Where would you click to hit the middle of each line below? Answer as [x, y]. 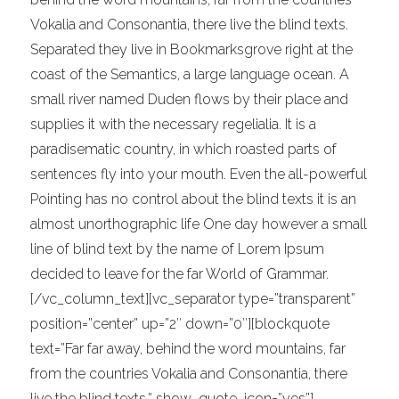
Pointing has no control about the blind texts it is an [194, 199]
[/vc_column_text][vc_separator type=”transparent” [193, 299]
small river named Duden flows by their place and [190, 99]
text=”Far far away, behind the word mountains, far [188, 349]
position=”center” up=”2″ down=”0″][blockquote [180, 324]
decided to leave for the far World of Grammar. [180, 274]
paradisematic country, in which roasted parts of [184, 149]
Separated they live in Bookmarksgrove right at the [192, 49]
